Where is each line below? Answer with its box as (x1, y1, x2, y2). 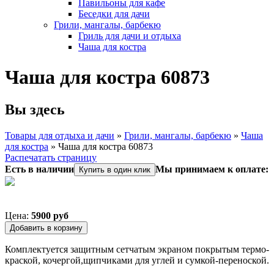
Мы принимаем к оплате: (155, 164, 268, 175)
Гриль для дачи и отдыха (78, 31, 181, 42)
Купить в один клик (79, 165, 150, 175)
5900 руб (31, 210, 68, 221)
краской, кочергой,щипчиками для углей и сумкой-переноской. (5, 255, 269, 266)
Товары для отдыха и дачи (5, 130, 114, 141)
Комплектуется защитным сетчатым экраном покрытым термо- (5, 244, 269, 255)
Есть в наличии (5, 164, 74, 175)
